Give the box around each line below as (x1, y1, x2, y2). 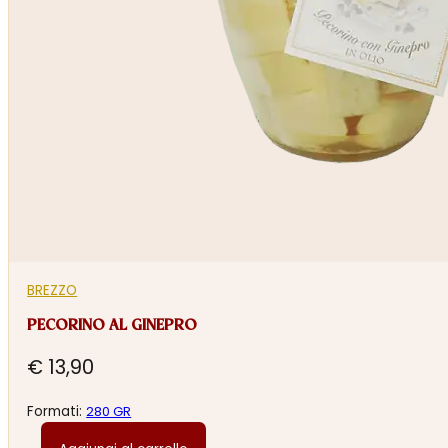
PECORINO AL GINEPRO (27, 317, 198, 334)
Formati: (27, 402, 87, 422)
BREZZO (27, 280, 78, 300)
